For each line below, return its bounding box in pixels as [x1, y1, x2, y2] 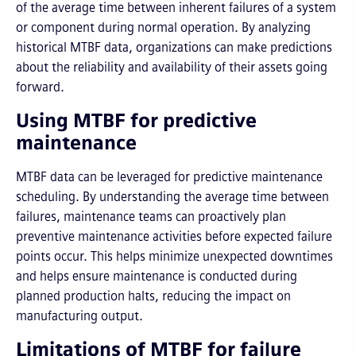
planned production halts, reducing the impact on [16, 288, 291, 304]
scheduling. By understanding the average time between [16, 189, 329, 204]
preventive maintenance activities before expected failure [16, 229, 332, 244]
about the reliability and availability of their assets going [16, 60, 327, 75]
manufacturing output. [16, 308, 143, 323]
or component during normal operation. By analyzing [16, 20, 311, 35]
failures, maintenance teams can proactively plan [16, 209, 286, 224]
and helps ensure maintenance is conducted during [16, 269, 297, 284]
